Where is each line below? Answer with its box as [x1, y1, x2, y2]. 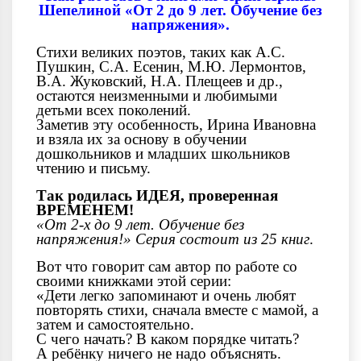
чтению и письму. [36, 159, 151, 176]
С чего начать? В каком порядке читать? [36, 330, 299, 347]
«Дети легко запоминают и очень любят [36, 286, 296, 304]
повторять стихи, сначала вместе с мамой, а [36, 301, 318, 318]
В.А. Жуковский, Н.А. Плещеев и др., [36, 72, 283, 89]
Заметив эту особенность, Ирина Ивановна [36, 115, 316, 133]
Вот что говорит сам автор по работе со [36, 257, 297, 275]
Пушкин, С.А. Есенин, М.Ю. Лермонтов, [36, 57, 306, 75]
